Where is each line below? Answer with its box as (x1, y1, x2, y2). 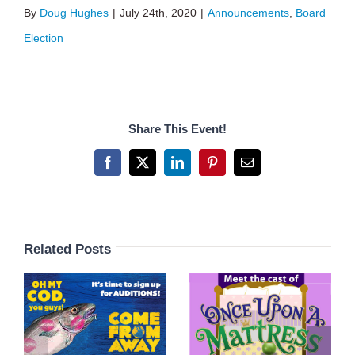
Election (24, 32, 63, 45)
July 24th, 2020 (120, 6, 197, 20)
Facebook (106, 161, 156, 174)
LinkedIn (176, 161, 223, 174)
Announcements (208, 6, 289, 20)
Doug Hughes (40, 6, 109, 20)
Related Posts (24, 241, 111, 257)
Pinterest (211, 161, 254, 174)
